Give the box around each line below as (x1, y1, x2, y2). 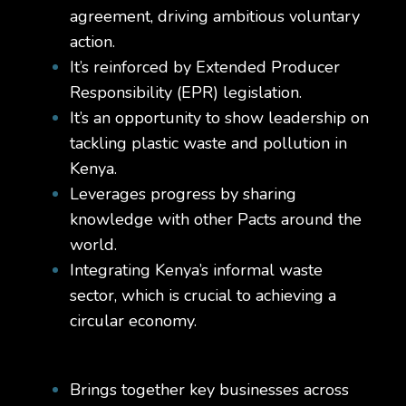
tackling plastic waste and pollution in (70, 131, 348, 154)
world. (70, 233, 118, 256)
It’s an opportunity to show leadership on (70, 106, 370, 129)
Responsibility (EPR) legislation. (70, 81, 303, 103)
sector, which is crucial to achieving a (70, 284, 337, 306)
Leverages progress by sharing (70, 182, 297, 205)
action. (70, 30, 116, 53)
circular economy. (70, 309, 198, 332)
